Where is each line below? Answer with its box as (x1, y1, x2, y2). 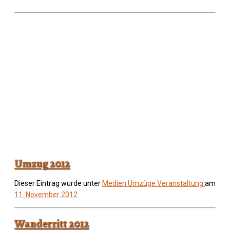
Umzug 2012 (14, 156, 70, 170)
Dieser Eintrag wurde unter (14, 179, 102, 188)
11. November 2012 (14, 190, 78, 199)
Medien (102, 179, 128, 188)
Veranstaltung (157, 179, 205, 188)
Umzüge (128, 179, 157, 188)
